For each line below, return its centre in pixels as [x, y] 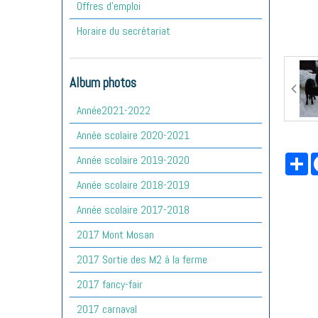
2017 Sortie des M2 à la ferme [142, 259]
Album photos [103, 82]
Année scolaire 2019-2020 [133, 160]
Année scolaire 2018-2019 [133, 185]
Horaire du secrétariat [124, 31]
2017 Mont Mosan [115, 234]
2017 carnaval [107, 309]
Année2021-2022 [114, 110]
